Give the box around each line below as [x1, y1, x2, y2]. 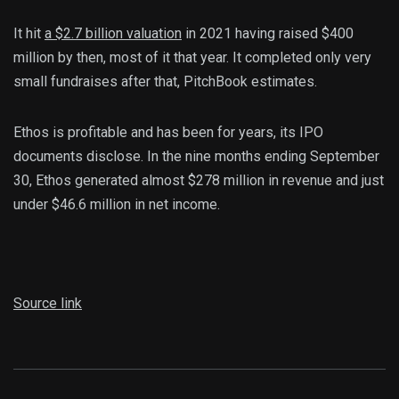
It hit [13, 24, 45, 42]
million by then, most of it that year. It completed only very [13, 48, 371, 66]
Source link [13, 294, 82, 312]
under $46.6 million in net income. [13, 195, 224, 213]
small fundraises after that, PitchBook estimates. [13, 72, 324, 90]
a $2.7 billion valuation [45, 24, 182, 42]
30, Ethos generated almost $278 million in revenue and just [13, 171, 384, 189]
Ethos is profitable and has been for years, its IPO [13, 123, 323, 141]
